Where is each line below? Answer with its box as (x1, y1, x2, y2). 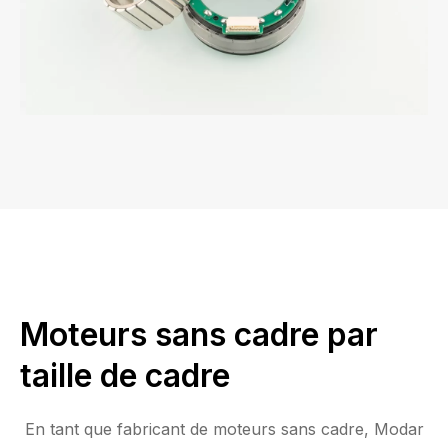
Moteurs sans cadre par (20, 315, 378, 354)
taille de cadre (20, 356, 230, 395)
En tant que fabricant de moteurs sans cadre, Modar (24, 419, 424, 439)
